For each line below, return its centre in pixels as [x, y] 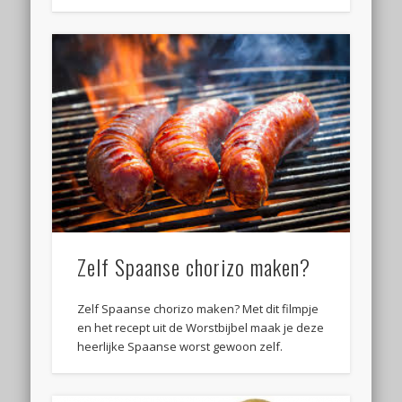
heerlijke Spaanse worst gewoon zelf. [180, 346]
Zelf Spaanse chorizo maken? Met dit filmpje [198, 308]
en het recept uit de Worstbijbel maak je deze [201, 327]
